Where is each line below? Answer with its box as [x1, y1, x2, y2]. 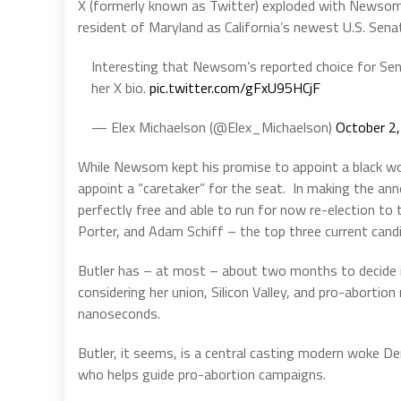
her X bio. [91, 76, 149, 98]
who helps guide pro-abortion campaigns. [78, 363, 329, 385]
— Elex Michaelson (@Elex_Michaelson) [91, 115, 336, 138]
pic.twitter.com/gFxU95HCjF [149, 76, 320, 98]
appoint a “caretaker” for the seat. [78, 176, 286, 199]
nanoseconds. [78, 302, 160, 324]
